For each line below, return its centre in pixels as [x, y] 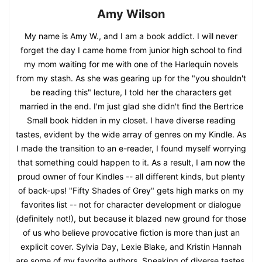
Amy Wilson [131, 14]
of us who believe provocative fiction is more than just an [131, 233]
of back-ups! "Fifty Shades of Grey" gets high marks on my [131, 191]
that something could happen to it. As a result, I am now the [131, 163]
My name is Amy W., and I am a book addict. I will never [131, 36]
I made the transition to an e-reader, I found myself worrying [131, 149]
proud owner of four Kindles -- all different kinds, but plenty [131, 177]
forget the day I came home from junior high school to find [131, 50]
